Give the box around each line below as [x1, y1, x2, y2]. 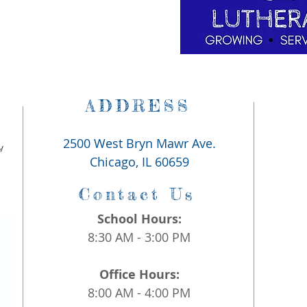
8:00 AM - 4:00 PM [88, 284, 191, 301]
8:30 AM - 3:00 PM [88, 229, 191, 245]
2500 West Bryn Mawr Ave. [63, 135, 216, 151]
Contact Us [79, 184, 195, 204]
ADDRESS [86, 96, 191, 116]
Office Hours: [99, 266, 180, 283]
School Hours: [97, 210, 182, 228]
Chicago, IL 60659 [90, 153, 189, 170]
